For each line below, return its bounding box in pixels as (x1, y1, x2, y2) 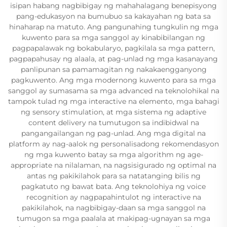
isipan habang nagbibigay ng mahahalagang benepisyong (10, 1, 217, 10)
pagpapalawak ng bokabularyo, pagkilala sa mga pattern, (12, 44, 215, 53)
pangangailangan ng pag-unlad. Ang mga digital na (21, 129, 206, 138)
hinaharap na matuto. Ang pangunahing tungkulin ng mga (9, 22, 218, 31)
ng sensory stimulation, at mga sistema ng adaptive (21, 107, 206, 117)
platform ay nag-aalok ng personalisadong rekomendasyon (8, 139, 219, 148)
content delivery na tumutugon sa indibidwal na (28, 118, 199, 127)
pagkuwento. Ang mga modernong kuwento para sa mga (11, 75, 216, 85)
